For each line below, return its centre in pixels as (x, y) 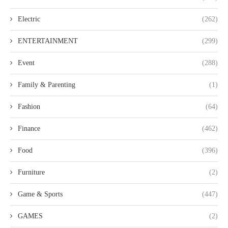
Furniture (31, 172)
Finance (29, 129)
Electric (29, 19)
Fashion (29, 107)
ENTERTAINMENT (48, 41)
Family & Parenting (47, 85)
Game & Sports (40, 194)
